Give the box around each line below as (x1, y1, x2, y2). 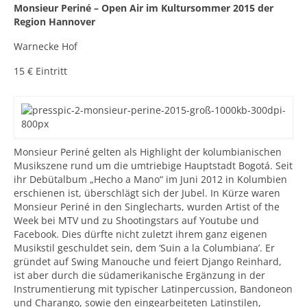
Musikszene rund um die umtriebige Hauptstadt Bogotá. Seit (14, 159, 293, 172)
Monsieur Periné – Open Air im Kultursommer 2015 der (14, 1, 273, 14)
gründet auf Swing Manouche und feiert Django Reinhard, (14, 255, 282, 268)
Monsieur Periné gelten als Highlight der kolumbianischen (14, 145, 282, 158)
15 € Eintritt (14, 64, 67, 77)
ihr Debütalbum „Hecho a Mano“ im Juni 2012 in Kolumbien (14, 173, 287, 186)
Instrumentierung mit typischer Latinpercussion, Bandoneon (14, 282, 293, 295)
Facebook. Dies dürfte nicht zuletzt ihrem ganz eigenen (14, 228, 267, 241)
